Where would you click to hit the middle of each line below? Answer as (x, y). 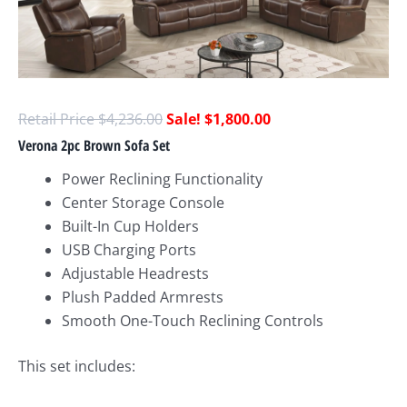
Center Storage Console (143, 203)
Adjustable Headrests (135, 274)
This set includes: (77, 367)
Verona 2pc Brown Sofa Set (94, 146)
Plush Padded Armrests (143, 298)
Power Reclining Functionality (162, 179)
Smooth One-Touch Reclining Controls (193, 321)
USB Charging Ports (129, 250)
